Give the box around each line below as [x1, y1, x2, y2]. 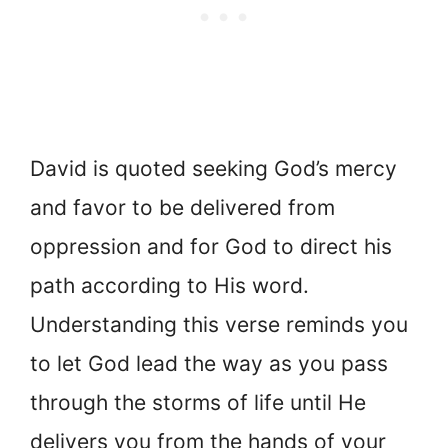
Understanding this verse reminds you [30, 312, 408, 338]
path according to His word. [30, 273, 309, 299]
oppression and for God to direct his [30, 234, 392, 260]
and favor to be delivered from [30, 195, 335, 221]
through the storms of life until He [30, 390, 366, 416]
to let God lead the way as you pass [30, 351, 388, 377]
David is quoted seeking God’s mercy [30, 156, 397, 182]
